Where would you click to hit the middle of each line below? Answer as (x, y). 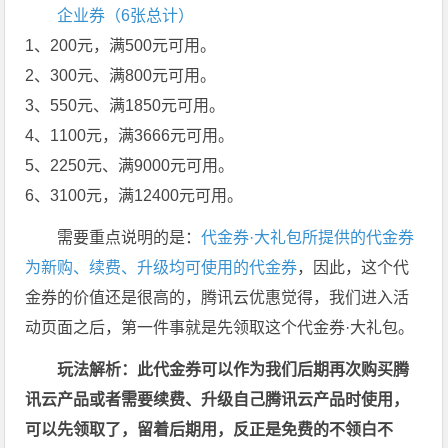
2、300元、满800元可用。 (121, 75)
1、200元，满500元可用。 (121, 45)
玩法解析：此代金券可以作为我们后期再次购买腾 (233, 369)
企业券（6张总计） (126, 15)
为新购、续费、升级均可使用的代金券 (161, 267)
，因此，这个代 (353, 267)
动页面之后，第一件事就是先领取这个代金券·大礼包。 (220, 327)
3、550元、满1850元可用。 (125, 105)
